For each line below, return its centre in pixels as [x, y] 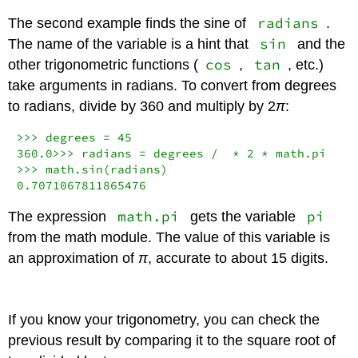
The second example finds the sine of [129, 23]
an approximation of [74, 258]
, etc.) [305, 64]
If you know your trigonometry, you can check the [164, 320]
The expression [60, 216]
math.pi [149, 216]
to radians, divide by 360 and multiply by [138, 106]
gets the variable [243, 216]
